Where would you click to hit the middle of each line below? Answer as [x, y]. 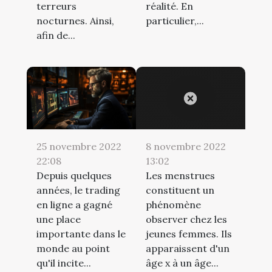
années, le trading [78, 190]
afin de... [56, 36]
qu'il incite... [64, 263]
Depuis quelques [74, 176]
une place [59, 219]
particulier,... [175, 21]
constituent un [180, 190]
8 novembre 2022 [186, 147]
